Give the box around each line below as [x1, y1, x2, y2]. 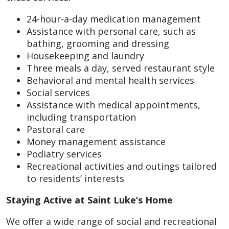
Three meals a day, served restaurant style [27, 62, 215, 74]
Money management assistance [27, 135, 166, 148]
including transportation [27, 111, 136, 123]
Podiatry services [27, 148, 102, 160]
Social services [27, 86, 90, 99]
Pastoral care [27, 123, 85, 135]
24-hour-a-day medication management [27, 13, 201, 25]
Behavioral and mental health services [27, 74, 194, 86]
